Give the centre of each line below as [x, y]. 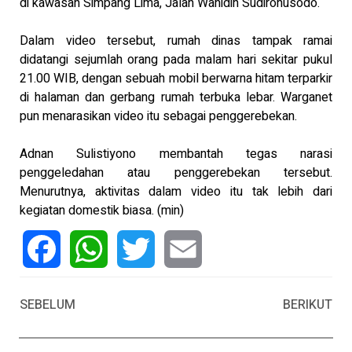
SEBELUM [48, 305]
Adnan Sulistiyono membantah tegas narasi [176, 154]
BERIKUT [308, 305]
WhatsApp [98, 286]
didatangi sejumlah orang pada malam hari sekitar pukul [176, 60]
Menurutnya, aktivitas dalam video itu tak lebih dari [176, 192]
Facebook [50, 286]
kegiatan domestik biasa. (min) [102, 211]
